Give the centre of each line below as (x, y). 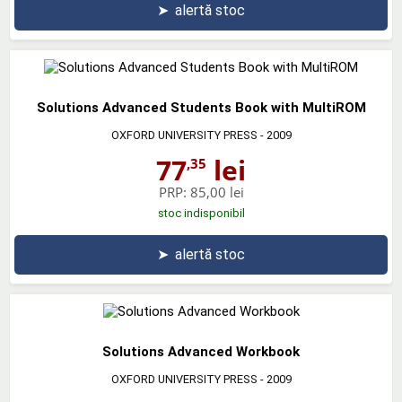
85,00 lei (217, 192)
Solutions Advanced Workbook (201, 351)
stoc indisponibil (201, 213)
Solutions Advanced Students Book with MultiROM (201, 107)
